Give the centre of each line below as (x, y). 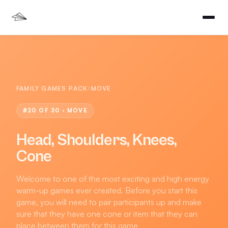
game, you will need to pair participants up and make (109, 202)
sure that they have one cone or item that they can (107, 214)
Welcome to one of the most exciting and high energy (113, 179)
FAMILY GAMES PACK (52, 88)
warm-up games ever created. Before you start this (107, 190)
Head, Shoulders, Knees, (96, 140)
